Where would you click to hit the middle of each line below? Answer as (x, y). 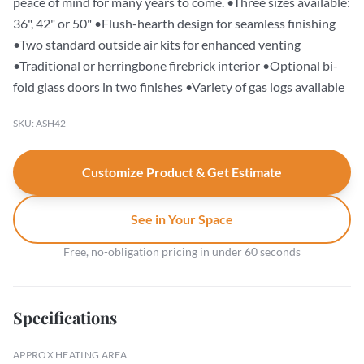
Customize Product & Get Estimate (182, 172)
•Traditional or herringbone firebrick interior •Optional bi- (175, 65)
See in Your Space (182, 219)
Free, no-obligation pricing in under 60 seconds (182, 251)
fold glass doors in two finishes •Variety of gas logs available (179, 87)
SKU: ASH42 (39, 123)
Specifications (65, 317)
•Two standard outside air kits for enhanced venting (157, 44)
